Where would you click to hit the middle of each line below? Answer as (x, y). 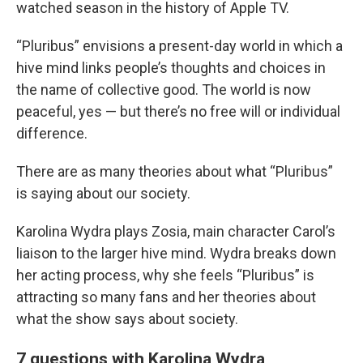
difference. (52, 133)
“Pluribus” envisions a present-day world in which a (179, 46)
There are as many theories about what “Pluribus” (175, 171)
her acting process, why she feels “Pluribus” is (165, 275)
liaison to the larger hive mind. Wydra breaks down (176, 253)
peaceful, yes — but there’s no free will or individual (178, 111)
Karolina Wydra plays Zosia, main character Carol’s (176, 231)
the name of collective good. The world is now (164, 90)
